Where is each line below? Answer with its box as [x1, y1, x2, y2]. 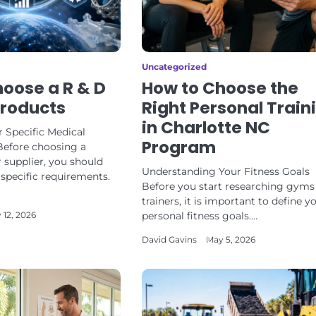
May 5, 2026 [205, 235, 255, 245]
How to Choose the [141, 77, 298, 99]
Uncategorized [141, 62, 207, 72]
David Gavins [141, 235, 197, 245]
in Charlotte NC [141, 116, 270, 139]
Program [141, 136, 216, 159]
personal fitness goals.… [141, 209, 257, 222]
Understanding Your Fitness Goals [141, 165, 310, 178]
